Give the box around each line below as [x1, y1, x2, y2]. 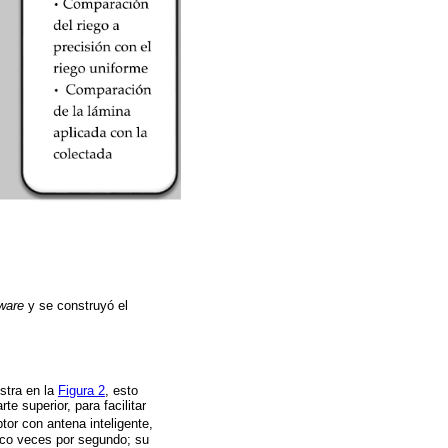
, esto [105, 383, 138, 399]
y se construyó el [24, 297, 128, 313]
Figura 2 [58, 383, 105, 399]
